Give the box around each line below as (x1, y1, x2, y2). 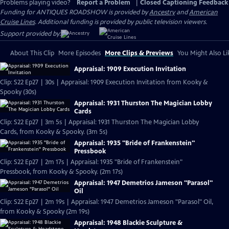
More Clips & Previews (105, 49, 173, 57)
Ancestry (149, 8, 175, 16)
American (189, 8, 218, 16)
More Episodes (58, 49, 101, 57)
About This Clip (10, 49, 54, 57)
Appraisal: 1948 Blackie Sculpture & (74, 219, 182, 227)
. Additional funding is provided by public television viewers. (35, 18, 207, 26)
